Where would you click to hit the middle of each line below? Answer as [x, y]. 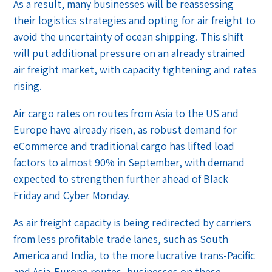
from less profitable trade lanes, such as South [121, 239]
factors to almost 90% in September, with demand [129, 163]
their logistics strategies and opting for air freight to [135, 21]
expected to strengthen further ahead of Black [121, 179]
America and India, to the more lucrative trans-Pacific [134, 256]
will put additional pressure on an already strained [130, 53]
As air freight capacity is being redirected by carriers [133, 223]
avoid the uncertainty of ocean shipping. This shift [129, 37]
